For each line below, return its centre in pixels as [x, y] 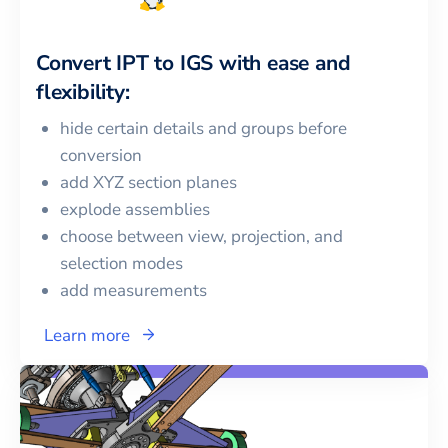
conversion [101, 155]
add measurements [133, 290]
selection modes [121, 263]
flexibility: [83, 91]
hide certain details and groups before [203, 128]
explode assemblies [135, 209]
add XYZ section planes [148, 182]
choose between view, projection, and [201, 236]
